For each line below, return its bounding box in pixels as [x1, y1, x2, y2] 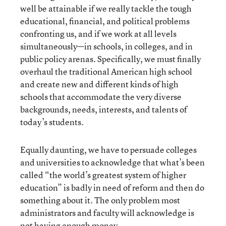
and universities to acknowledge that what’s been [20, 156, 205, 168]
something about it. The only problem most [20, 194, 180, 206]
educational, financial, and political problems [20, 15, 190, 27]
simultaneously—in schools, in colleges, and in [20, 40, 193, 52]
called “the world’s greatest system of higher [20, 169, 186, 181]
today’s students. [20, 116, 84, 128]
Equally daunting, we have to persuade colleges [20, 144, 197, 155]
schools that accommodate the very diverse [20, 91, 182, 102]
